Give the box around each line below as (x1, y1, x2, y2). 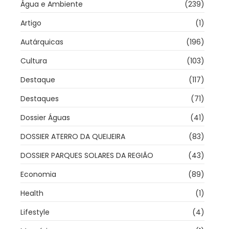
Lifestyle (20, 207, 50, 217)
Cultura (20, 55, 47, 66)
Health (20, 188, 43, 198)
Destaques (20, 93, 59, 104)
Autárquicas (20, 36, 63, 47)
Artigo (20, 17, 41, 28)
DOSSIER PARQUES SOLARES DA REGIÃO (20, 150, 153, 161)
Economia (20, 169, 56, 179)
